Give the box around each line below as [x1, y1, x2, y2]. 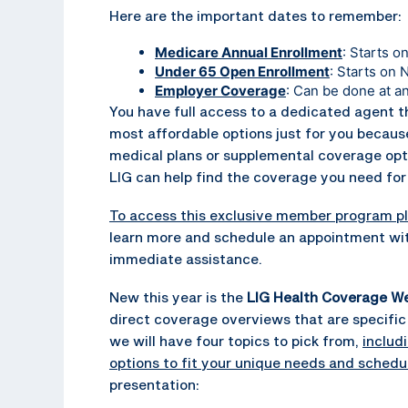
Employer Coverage [155, 81, 286, 99]
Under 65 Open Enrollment [155, 62, 330, 80]
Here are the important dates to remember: [109, 6, 402, 24]
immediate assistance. [109, 250, 262, 267]
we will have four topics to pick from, [109, 331, 362, 349]
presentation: [109, 375, 199, 393]
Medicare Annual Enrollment [155, 43, 342, 61]
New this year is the [109, 288, 247, 305]
